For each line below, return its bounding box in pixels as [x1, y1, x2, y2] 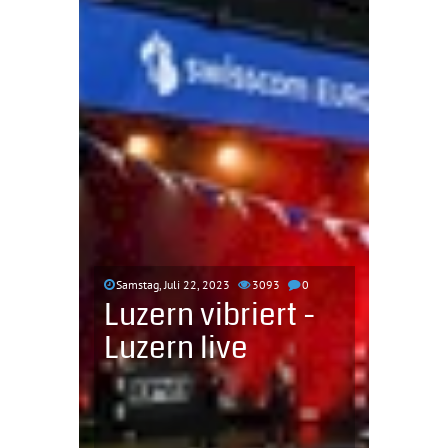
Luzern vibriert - [103, 294, 315, 336]
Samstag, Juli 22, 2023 [115, 277, 230, 292]
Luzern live [103, 327, 248, 369]
